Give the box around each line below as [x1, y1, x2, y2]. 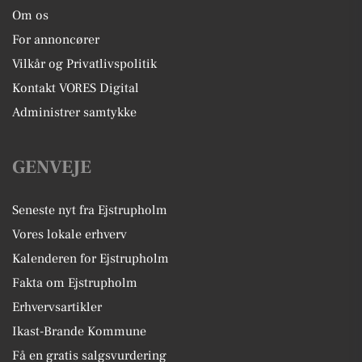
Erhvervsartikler [12, 299, 102, 315]
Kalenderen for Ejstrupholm [12, 250, 169, 267]
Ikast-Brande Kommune [12, 323, 146, 339]
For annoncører [12, 32, 99, 48]
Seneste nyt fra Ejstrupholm [12, 202, 167, 218]
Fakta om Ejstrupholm [12, 275, 137, 291]
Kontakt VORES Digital [12, 80, 139, 96]
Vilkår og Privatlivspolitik [12, 56, 157, 72]
